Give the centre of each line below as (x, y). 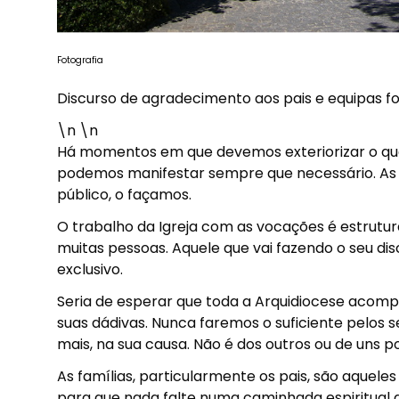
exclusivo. (90, 269)
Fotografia (80, 60)
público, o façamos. (124, 195)
